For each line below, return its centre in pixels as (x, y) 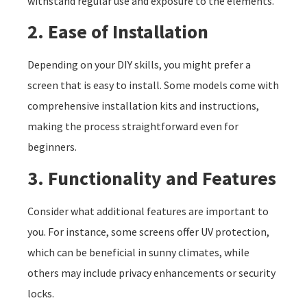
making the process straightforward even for (133, 126)
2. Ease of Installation (118, 32)
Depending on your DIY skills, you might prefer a (139, 65)
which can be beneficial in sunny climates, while (138, 252)
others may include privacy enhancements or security (151, 272)
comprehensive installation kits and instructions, (143, 106)
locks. (41, 293)
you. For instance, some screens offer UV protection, (148, 231)
